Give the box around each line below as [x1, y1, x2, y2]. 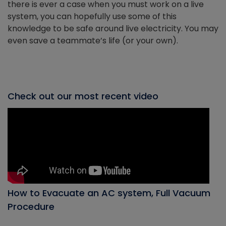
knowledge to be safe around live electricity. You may [8, 22, 218, 34]
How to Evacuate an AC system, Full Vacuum [8, 186, 210, 199]
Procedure [8, 200, 54, 213]
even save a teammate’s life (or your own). [8, 34, 178, 46]
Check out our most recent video [8, 89, 158, 102]
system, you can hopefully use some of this [8, 10, 177, 22]
